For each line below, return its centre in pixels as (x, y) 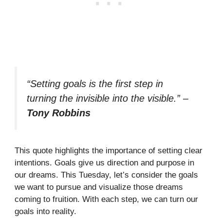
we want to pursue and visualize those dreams (99, 187)
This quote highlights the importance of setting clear (109, 151)
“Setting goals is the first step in (95, 83)
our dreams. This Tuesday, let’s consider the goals (106, 175)
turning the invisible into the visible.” (103, 98)
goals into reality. (45, 212)
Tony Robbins (59, 113)
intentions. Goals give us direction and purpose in (104, 163)
